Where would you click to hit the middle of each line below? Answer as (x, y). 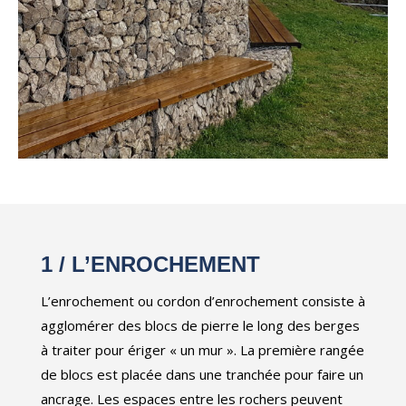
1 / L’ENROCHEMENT (150, 265)
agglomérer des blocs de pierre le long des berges (200, 326)
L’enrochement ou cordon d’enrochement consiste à (203, 301)
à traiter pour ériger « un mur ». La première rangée (203, 350)
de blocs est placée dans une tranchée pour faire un (202, 375)
